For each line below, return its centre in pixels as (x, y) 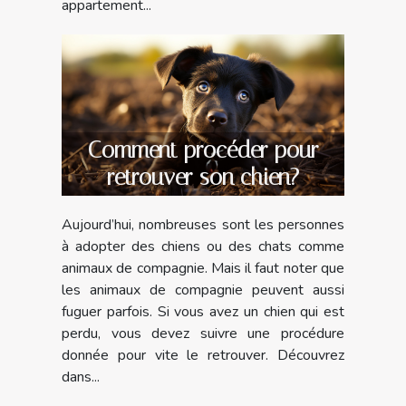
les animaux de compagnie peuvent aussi (203, 290)
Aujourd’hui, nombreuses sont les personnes (203, 224)
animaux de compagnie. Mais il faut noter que (203, 268)
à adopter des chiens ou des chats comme (203, 246)
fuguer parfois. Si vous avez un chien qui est (203, 311)
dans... (81, 377)
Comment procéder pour (203, 150)
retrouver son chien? (203, 177)
